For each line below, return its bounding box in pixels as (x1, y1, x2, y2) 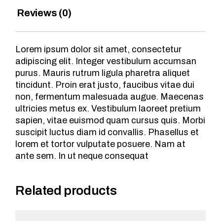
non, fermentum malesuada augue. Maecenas (15, 92, 204, 102)
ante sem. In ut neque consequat (15, 151, 149, 161)
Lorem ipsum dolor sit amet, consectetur (15, 44, 182, 55)
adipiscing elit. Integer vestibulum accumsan (15, 56, 197, 67)
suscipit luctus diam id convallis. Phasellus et (15, 127, 199, 138)
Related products (15, 184, 117, 198)
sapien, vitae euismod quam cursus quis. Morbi (15, 115, 206, 126)
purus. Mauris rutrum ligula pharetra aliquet (15, 68, 190, 78)
